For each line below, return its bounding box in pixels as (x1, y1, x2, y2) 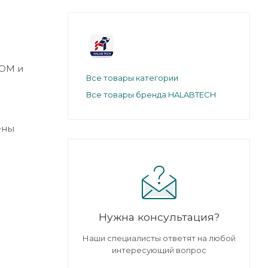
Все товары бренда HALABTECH (86, 89, 216, 99)
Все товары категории (86, 72, 178, 83)
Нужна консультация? (98, 210, 220, 223)
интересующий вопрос (111, 245, 206, 255)
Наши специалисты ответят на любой (82, 233, 236, 243)
